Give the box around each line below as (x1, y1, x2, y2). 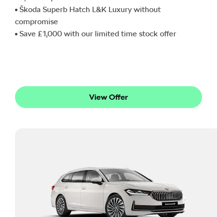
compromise (15, 16, 58, 26)
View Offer (89, 93, 128, 102)
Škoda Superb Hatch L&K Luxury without (19, 4, 161, 14)
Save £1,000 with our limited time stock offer (19, 29, 176, 38)
